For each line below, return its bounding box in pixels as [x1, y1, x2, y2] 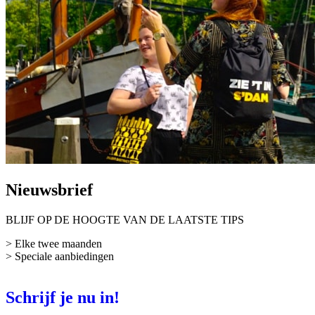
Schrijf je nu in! [6, 288, 120, 307]
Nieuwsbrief [6, 181, 93, 200]
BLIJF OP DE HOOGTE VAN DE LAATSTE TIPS [6, 213, 244, 226]
